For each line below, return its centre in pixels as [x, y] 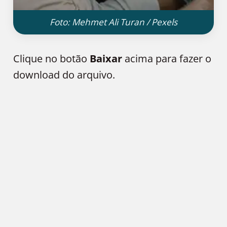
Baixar [106, 59]
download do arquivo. [64, 75]
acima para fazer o [167, 59]
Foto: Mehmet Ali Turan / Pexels [113, 22]
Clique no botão [52, 59]
